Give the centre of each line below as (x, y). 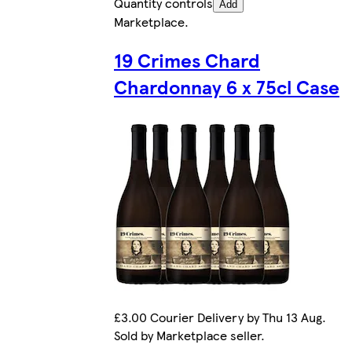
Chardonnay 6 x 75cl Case (227, 86)
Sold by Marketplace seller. (189, 335)
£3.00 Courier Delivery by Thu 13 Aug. (220, 317)
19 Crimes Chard (187, 59)
